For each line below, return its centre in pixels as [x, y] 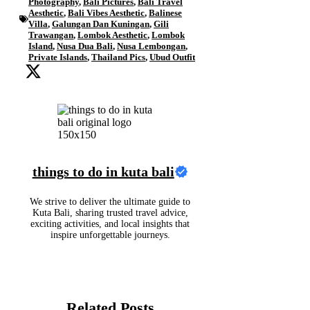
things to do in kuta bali [103, 171]
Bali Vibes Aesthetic [106, 13]
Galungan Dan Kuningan [101, 24]
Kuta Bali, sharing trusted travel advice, [110, 212]
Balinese [165, 13]
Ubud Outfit [172, 57]
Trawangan [51, 35]
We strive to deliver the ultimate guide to [110, 201]
